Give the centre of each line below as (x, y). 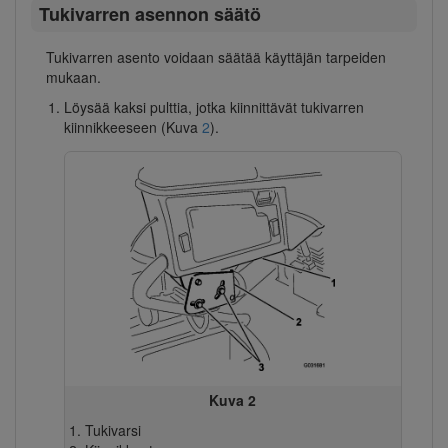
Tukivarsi (112, 429)
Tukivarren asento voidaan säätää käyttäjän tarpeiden (216, 56)
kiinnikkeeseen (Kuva (132, 126)
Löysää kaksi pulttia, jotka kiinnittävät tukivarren (213, 106)
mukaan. (73, 76)
